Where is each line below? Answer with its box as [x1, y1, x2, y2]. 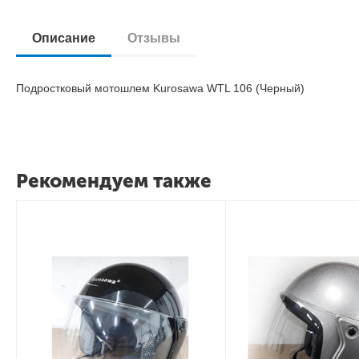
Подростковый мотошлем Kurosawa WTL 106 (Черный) [16, 82, 305, 95]
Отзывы [127, 31, 181, 45]
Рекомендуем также [16, 169, 212, 192]
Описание [32, 31, 96, 45]
